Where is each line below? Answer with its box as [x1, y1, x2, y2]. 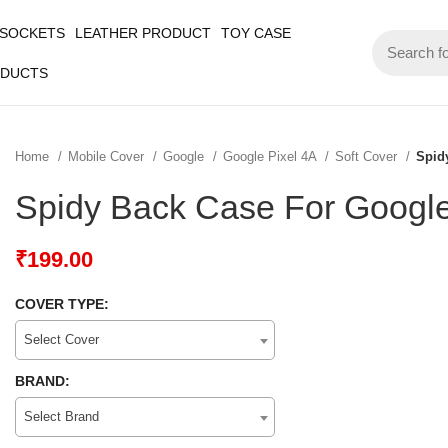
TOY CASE [221, 24, 291, 41]
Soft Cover [335, 149, 401, 164]
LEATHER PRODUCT [75, 24, 211, 41]
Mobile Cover [68, 149, 148, 164]
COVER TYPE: [15, 296, 109, 312]
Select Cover [24, 332, 99, 347]
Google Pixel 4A [223, 149, 320, 164]
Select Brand [24, 409, 99, 424]
